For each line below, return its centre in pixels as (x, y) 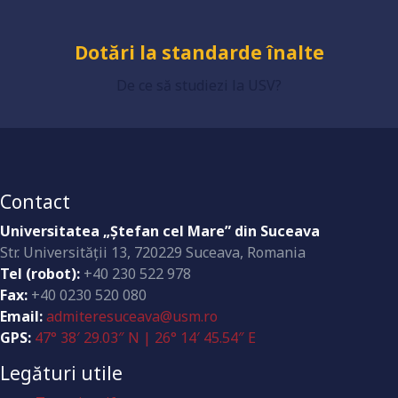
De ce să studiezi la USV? (199, 85)
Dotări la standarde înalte (199, 52)
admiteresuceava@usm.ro (132, 316)
